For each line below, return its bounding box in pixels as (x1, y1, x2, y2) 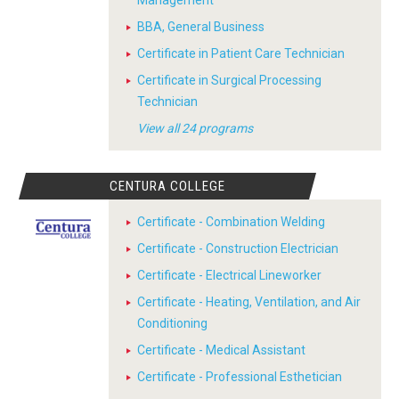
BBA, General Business (137, 20, 265, 34)
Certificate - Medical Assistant (137, 343, 305, 357)
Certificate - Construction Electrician (137, 241, 338, 256)
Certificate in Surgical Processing (137, 73, 322, 87)
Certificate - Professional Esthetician (137, 370, 342, 384)
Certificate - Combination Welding (137, 215, 325, 229)
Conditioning (137, 316, 208, 330)
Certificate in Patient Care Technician (137, 46, 345, 61)
